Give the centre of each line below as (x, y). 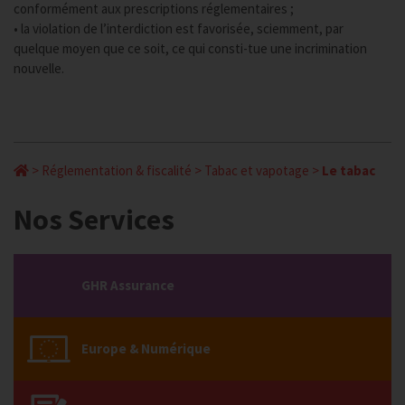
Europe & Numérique (146, 348)
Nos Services (94, 220)
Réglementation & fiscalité (117, 170)
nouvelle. (39, 68)
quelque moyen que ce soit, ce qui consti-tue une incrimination (190, 48)
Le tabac (348, 170)
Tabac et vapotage (257, 170)
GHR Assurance (128, 285)
